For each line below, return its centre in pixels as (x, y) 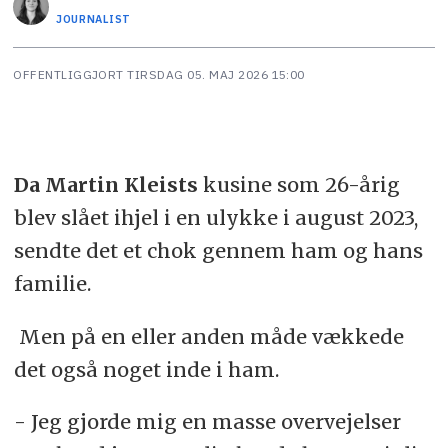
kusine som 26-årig (298, 184)
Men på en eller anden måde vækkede (208, 336)
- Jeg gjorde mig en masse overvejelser (207, 422)
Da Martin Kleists (105, 184)
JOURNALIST (93, 19)
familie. (52, 283)
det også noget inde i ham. (146, 369)
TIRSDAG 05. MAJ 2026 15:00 (219, 74)
